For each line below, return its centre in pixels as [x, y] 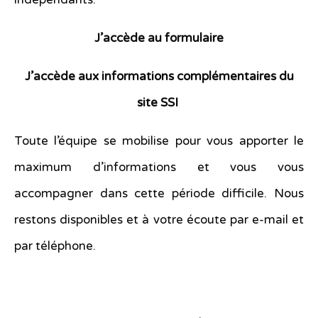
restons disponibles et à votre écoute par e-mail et [159, 220]
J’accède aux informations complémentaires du [159, 77]
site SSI [159, 103]
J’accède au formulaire [159, 38]
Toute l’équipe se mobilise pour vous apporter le [159, 141]
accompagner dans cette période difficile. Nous [159, 194]
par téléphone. [55, 246]
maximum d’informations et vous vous [159, 168]
